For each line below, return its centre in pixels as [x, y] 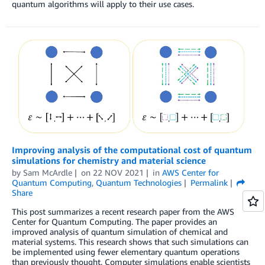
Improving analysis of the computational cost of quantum [132, 150]
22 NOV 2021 [118, 173]
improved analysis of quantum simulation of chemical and [120, 232]
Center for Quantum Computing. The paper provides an [114, 222]
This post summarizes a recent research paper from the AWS [123, 212]
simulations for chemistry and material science [109, 161]
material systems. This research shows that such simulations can [130, 242]
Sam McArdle [48, 173]
